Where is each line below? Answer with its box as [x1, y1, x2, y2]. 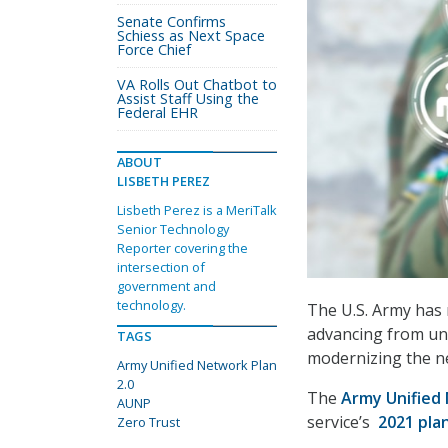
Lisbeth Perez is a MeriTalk [117, 201, 277, 219]
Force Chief [117, 40, 191, 59]
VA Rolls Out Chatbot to [117, 75, 277, 94]
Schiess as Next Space [117, 26, 265, 45]
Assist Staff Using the [117, 89, 259, 108]
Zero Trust [117, 413, 180, 431]
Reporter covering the [117, 239, 248, 257]
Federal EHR [117, 103, 198, 122]
